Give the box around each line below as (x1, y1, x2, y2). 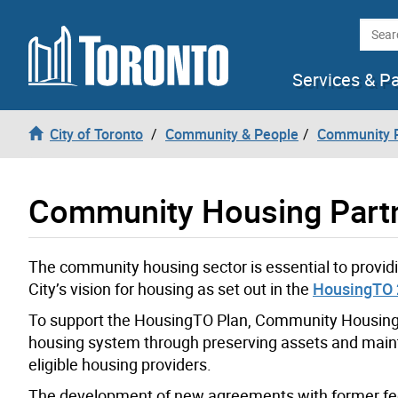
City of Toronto (50, 123, 143, 144)
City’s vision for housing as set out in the (28, 277, 313, 299)
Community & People (165, 123, 298, 144)
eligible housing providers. (28, 353, 211, 375)
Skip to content (13, 13, 108, 33)
